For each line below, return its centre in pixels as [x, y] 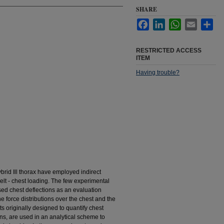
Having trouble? [158, 72]
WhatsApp [195, 22]
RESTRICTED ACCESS [169, 50]
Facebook [162, 22]
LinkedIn [177, 22]
